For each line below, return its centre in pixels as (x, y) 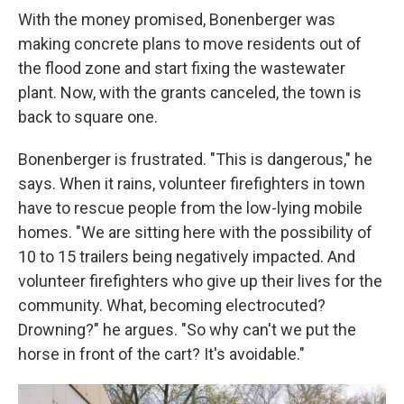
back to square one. (88, 117)
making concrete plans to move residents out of (190, 44)
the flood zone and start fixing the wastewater (182, 68)
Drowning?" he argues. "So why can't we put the (187, 330)
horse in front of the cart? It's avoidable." (161, 354)
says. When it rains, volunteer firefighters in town (192, 184)
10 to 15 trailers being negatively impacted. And (187, 257)
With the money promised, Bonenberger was (177, 19)
